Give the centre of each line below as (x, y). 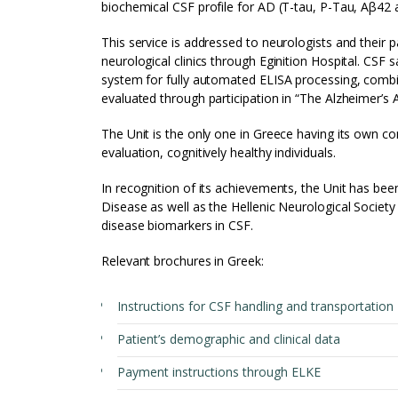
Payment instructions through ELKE (219, 372)
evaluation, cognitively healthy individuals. (219, 152)
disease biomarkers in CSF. (177, 225)
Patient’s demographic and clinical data (229, 339)
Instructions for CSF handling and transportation (255, 306)
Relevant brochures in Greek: (183, 261)
